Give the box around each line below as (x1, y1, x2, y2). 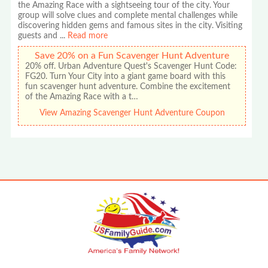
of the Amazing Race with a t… (25, 93, 139, 102)
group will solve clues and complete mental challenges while (18, 11, 238, 20)
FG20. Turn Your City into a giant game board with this (25, 72, 226, 81)
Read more (68, 32, 108, 41)
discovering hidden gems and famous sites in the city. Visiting (18, 22, 243, 31)
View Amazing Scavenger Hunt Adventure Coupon (39, 109, 225, 118)
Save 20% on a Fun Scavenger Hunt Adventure (35, 51, 230, 61)
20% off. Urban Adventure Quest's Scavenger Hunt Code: (25, 62, 237, 71)
